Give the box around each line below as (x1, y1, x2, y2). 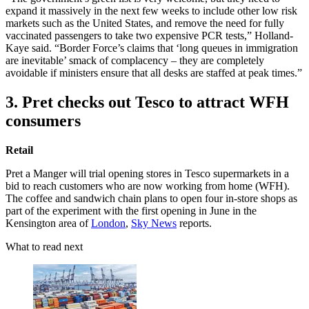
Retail (6, 143, 33, 156)
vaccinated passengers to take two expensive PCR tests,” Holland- (6, 30, 293, 42)
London (91, 217, 126, 229)
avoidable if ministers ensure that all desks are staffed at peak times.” (6, 67, 302, 79)
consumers (6, 111, 81, 130)
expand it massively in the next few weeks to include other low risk (6, 5, 297, 17)
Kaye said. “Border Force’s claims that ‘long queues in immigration (6, 42, 298, 54)
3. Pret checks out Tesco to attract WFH (6, 92, 289, 111)
